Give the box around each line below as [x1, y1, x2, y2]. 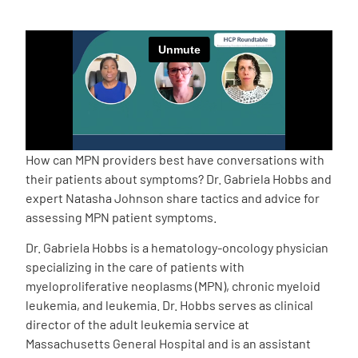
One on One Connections [51, 215, 202, 233]
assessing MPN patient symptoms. [26, 209, 217, 225]
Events [19, 282, 73, 305]
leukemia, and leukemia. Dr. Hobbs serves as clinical [26, 297, 313, 313]
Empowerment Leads [35, 30, 167, 47]
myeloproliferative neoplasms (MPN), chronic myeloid [26, 278, 320, 294]
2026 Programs [35, 119, 128, 137]
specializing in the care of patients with [26, 259, 245, 275]
